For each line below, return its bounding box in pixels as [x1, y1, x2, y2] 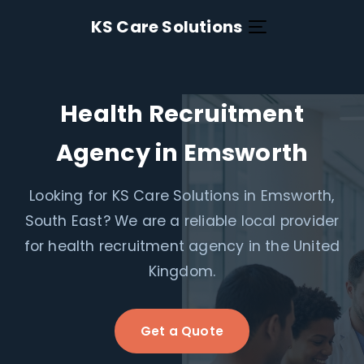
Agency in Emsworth [55, 136, 309, 169]
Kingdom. [148, 262, 216, 281]
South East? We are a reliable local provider [24, 211, 340, 231]
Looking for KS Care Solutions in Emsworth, [29, 186, 335, 206]
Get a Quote [140, 323, 224, 340]
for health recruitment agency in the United [24, 236, 340, 256]
